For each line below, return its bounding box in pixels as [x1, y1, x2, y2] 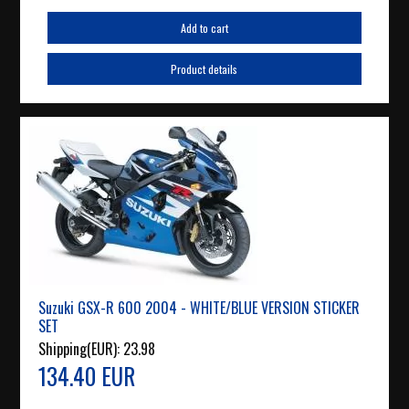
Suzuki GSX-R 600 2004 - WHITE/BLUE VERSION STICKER [38, 297, 361, 320]
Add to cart [180, 20, 228, 37]
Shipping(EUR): [38, 338, 124, 361]
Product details [171, 61, 238, 78]
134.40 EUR [38, 359, 136, 393]
